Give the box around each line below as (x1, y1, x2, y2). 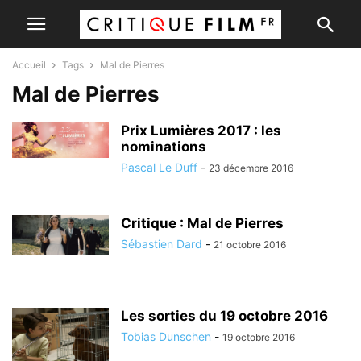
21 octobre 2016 (214, 239, 286, 251)
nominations (121, 139, 206, 155)
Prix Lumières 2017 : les (121, 122, 281, 139)
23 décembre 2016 (209, 162, 293, 174)
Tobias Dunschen (121, 330, 211, 343)
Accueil (12, 59, 46, 71)
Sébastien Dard (121, 237, 202, 251)
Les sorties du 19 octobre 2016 (121, 308, 328, 324)
